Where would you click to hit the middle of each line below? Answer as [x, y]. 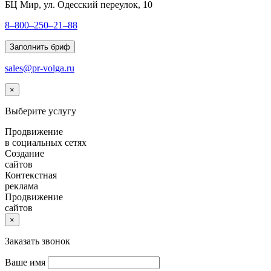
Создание [24, 153]
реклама [21, 186]
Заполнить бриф [40, 47]
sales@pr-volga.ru [40, 68]
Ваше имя [25, 262]
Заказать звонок [38, 241]
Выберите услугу [41, 111]
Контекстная [31, 175]
